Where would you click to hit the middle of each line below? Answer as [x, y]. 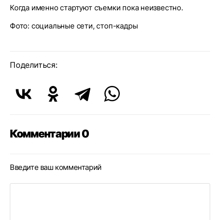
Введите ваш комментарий [56, 167]
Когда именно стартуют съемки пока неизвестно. [96, 8]
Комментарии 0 [49, 134]
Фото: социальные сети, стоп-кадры [74, 26]
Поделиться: [34, 65]
